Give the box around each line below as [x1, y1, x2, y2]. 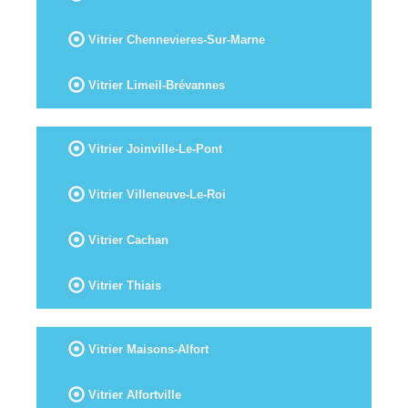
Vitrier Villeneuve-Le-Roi [85, 187, 226, 201]
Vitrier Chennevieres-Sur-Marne [85, 32, 265, 46]
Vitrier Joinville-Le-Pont [85, 141, 222, 156]
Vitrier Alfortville [85, 387, 181, 402]
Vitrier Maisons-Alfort [85, 342, 209, 356]
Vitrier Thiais [85, 278, 161, 292]
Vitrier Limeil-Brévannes [85, 77, 225, 92]
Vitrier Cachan [85, 232, 168, 247]
